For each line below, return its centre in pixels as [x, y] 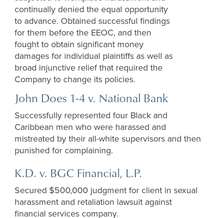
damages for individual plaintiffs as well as [94, 56]
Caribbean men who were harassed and [90, 127]
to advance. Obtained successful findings [92, 21]
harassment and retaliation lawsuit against [93, 202]
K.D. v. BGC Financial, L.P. [78, 173]
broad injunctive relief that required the [89, 68]
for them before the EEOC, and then [83, 33]
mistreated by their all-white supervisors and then [108, 139]
